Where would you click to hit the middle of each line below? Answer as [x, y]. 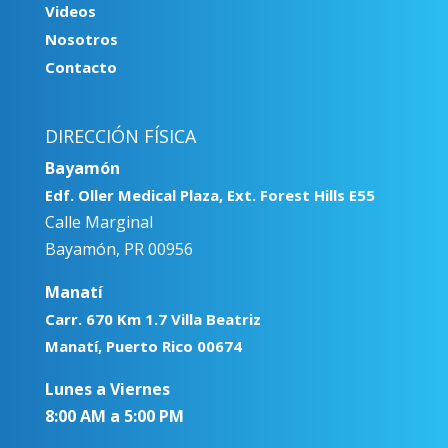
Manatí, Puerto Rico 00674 [143, 345]
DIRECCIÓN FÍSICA [120, 135]
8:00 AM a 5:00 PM [114, 415]
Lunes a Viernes [107, 388]
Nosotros [81, 39]
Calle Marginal [98, 221]
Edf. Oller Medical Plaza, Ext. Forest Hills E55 [209, 194]
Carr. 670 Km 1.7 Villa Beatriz [152, 318]
